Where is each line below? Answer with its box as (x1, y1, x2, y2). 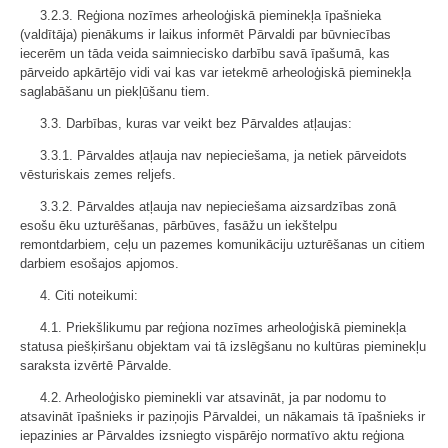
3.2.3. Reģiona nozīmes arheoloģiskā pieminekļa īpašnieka (40, 8, 381, 23)
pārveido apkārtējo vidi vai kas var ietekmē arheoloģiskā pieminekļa (20, 65, 411, 80)
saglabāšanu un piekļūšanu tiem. (20, 84, 210, 99)
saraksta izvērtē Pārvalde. (20, 358, 172, 373)
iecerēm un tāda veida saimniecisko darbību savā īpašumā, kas (20, 46, 390, 61)
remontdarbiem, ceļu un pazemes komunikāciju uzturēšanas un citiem (20, 237, 425, 252)
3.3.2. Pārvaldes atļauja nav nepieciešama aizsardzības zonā (40, 199, 396, 214)
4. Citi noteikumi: (40, 288, 138, 303)
